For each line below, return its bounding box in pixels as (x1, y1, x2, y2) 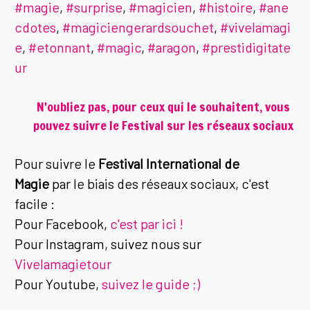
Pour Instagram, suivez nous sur (15, 235, 202, 253)
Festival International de (98, 155, 240, 172)
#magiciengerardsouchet (62, 19, 215, 36)
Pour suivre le (15, 155, 99, 172)
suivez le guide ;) (102, 275, 201, 293)
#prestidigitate (202, 39, 291, 56)
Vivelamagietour (15, 255, 112, 273)
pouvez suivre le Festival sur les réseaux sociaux (33, 116, 293, 134)
